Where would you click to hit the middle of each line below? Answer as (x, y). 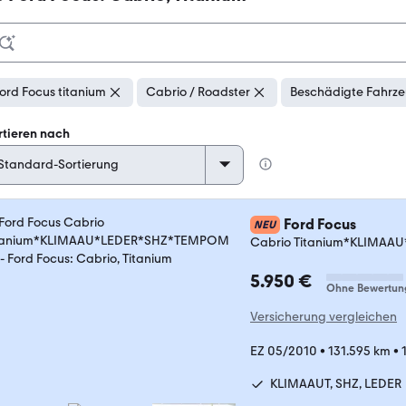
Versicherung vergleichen (324, 317)
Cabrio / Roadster (198, 92)
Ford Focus (320, 224)
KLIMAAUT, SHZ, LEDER (336, 384)
